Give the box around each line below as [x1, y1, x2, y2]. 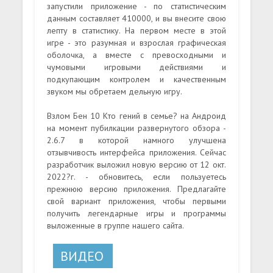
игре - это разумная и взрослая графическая [47, 37, 226, 48]
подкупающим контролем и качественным [47, 73, 226, 85]
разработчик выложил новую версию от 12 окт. [47, 158, 226, 170]
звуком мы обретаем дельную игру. [47, 85, 183, 97]
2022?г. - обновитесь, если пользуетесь [47, 171, 226, 182]
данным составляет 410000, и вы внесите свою [47, 12, 226, 24]
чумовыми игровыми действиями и [47, 61, 226, 73]
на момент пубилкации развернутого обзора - [47, 122, 226, 133]
